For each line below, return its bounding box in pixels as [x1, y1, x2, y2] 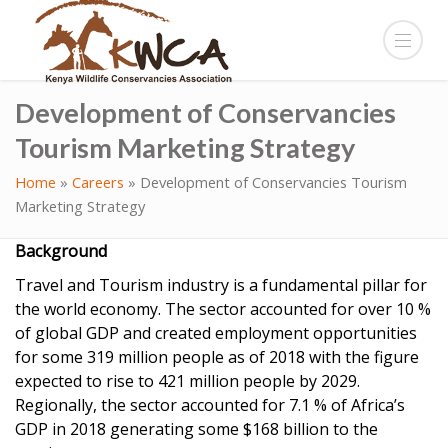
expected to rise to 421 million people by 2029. [15, 370, 360, 392]
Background [15, 240, 107, 262]
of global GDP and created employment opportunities [15, 322, 417, 344]
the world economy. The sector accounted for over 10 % [15, 298, 431, 320]
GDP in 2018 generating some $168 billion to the [15, 418, 378, 440]
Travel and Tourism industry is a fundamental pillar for [15, 274, 427, 296]
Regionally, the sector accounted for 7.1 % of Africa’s [15, 394, 405, 416]
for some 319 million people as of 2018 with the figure [15, 346, 419, 368]
